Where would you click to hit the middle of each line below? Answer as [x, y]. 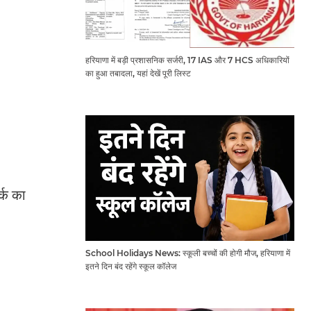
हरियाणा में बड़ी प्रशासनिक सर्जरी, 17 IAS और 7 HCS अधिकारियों [187, 60]
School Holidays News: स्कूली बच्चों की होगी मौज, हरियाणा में [187, 253]
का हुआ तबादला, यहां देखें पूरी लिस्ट [138, 73]
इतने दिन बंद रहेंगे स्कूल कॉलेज [131, 266]
